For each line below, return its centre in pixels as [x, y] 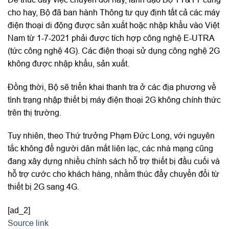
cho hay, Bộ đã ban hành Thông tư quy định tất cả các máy [114, 12]
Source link [28, 223]
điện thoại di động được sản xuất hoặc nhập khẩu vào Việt [113, 25]
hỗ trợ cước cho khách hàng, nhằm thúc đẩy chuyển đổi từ [113, 174]
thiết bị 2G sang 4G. [43, 187]
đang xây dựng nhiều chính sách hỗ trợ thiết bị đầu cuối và [114, 161]
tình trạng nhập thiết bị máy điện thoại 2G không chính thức [114, 99]
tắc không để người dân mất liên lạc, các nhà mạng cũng [110, 148]
